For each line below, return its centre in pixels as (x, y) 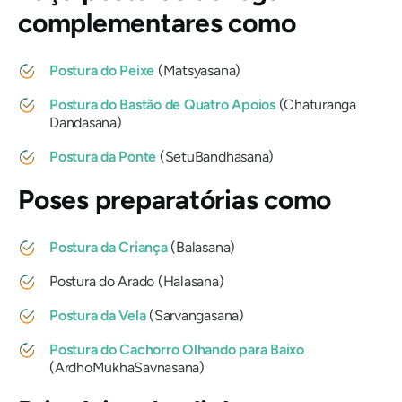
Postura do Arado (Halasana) (137, 282)
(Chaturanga (317, 105)
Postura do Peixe (104, 71)
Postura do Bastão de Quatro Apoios (164, 105)
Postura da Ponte (105, 157)
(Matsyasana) (199, 71)
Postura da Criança (110, 248)
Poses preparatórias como (175, 200)
